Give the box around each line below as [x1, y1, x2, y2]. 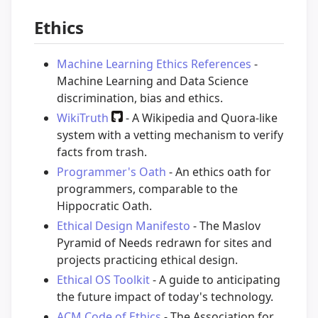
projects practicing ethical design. [57, 251, 238, 268]
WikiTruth [57, 109, 109, 126]
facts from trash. [57, 143, 147, 160]
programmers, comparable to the [57, 180, 238, 197]
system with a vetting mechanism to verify [57, 126, 283, 143]
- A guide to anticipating [150, 271, 280, 287]
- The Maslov [190, 217, 261, 234]
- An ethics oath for [166, 163, 271, 180]
